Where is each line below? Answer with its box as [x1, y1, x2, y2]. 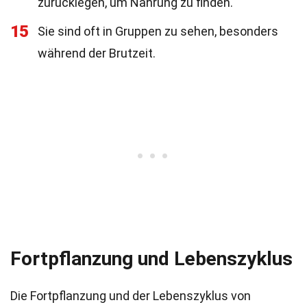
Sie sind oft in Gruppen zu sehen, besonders [38, 24, 278, 38]
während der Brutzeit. [38, 46, 156, 60]
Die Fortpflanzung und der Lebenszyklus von [10, 288, 251, 303]
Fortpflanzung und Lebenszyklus [10, 247, 293, 270]
